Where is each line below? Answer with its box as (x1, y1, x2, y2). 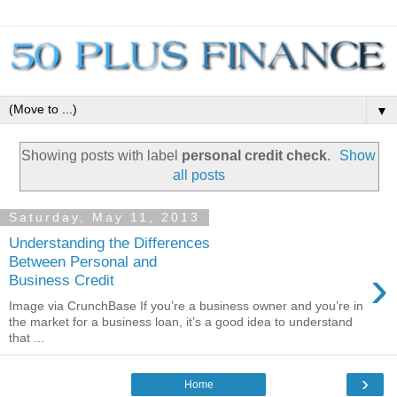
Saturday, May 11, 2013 (9, 210, 200, 225)
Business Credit (9, 271, 114, 290)
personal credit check (181, 148, 327, 164)
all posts (172, 167, 225, 183)
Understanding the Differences (9, 234, 210, 253)
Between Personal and (9, 253, 157, 271)
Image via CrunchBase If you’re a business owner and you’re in (9, 299, 363, 314)
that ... (9, 331, 44, 346)
